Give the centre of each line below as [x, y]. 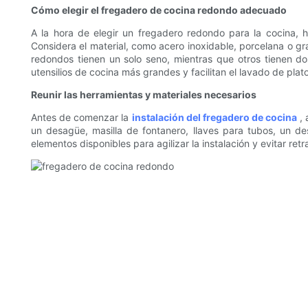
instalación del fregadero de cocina [214, 118]
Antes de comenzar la [81, 118]
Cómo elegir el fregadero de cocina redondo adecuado [159, 10]
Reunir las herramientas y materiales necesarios [144, 95]
